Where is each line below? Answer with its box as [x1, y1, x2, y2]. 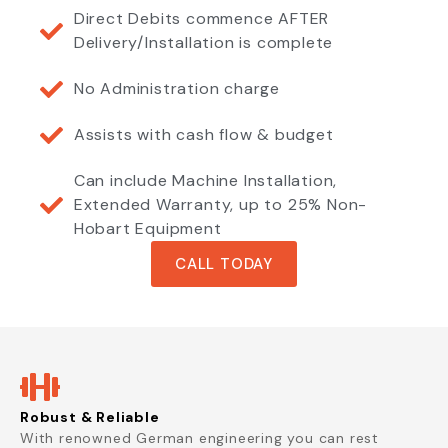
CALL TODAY [175, 254, 273, 275]
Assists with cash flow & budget [73, 124, 334, 146]
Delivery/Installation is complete [73, 32, 334, 54]
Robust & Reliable [20, 408, 160, 427]
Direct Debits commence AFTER [73, 8, 330, 30]
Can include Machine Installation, [73, 170, 338, 192]
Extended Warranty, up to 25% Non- [73, 194, 368, 216]
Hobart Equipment [73, 218, 222, 240]
